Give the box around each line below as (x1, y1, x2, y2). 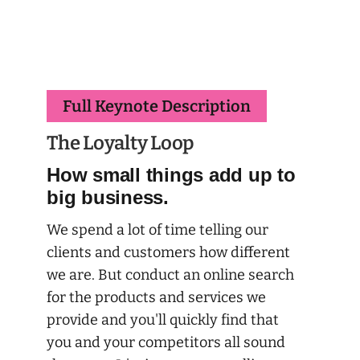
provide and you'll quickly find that (47, 310, 279, 329)
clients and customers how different (47, 243, 290, 261)
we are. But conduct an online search (47, 265, 294, 284)
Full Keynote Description (63, 96, 251, 116)
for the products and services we (47, 288, 266, 306)
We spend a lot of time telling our (47, 220, 268, 239)
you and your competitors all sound (47, 333, 285, 351)
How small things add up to (47, 163, 296, 186)
